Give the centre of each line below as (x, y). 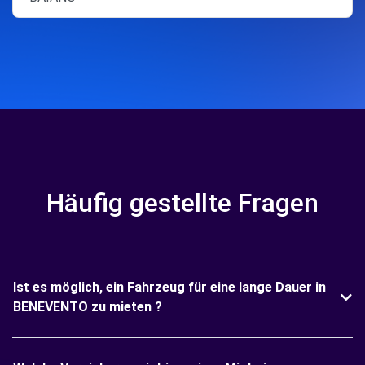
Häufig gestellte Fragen (182, 203)
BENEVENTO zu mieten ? (88, 307)
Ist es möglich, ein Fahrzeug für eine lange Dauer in (169, 287)
